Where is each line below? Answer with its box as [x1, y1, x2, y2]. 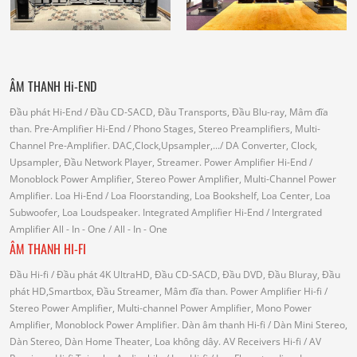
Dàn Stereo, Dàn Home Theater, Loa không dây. [10, 335, 223, 349]
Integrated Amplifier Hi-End [143, 206, 264, 220]
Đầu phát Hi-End [10, 105, 82, 120]
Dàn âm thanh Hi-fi [182, 318, 265, 332]
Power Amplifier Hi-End [204, 155, 307, 170]
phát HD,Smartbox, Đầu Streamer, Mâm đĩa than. [10, 284, 230, 299]
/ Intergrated [264, 206, 322, 220]
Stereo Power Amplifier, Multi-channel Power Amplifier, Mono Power [10, 301, 312, 316]
